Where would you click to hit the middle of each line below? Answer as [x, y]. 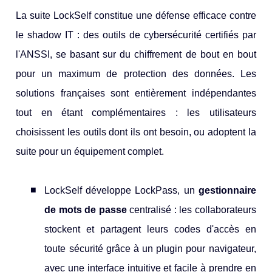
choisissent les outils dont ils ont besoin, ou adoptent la [136, 132]
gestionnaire [227, 191]
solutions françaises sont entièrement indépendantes [136, 93]
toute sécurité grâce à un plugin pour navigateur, [150, 249]
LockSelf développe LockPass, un [121, 191]
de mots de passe [86, 210]
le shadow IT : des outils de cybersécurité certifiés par [136, 35]
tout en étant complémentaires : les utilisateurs [136, 113]
